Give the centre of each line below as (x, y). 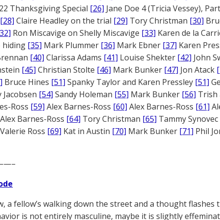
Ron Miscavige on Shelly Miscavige (76, 33)
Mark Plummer (71, 45)
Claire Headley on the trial (64, 21)
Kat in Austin (87, 131)
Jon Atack (197, 70)
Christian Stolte (66, 70)
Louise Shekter (148, 57)
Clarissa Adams (74, 57)
